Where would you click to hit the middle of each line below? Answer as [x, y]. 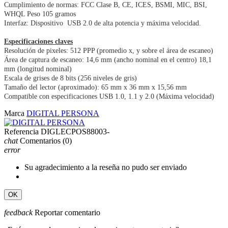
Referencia [21, 131]
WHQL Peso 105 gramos [40, 14]
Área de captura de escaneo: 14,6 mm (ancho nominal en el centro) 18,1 [108, 60]
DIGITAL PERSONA [63, 113]
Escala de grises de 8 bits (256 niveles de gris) [70, 78]
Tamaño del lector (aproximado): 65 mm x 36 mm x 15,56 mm [95, 87]
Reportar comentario [67, 212]
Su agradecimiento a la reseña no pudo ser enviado [106, 167]
